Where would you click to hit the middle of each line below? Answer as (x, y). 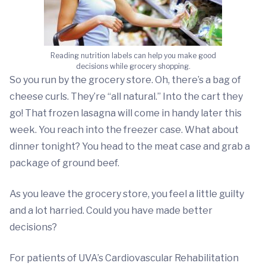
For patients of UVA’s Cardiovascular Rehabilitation (124, 258)
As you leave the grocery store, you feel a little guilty (127, 194)
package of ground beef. (64, 163)
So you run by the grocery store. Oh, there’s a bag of (125, 80)
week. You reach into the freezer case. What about (124, 130)
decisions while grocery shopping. (133, 66)
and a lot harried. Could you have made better (111, 210)
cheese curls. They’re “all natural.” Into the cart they (126, 96)
